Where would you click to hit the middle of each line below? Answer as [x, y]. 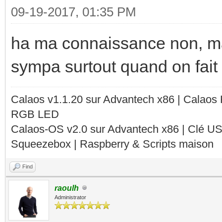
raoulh [67, 188]
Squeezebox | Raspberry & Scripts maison [112, 144]
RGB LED [35, 114]
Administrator [70, 197]
